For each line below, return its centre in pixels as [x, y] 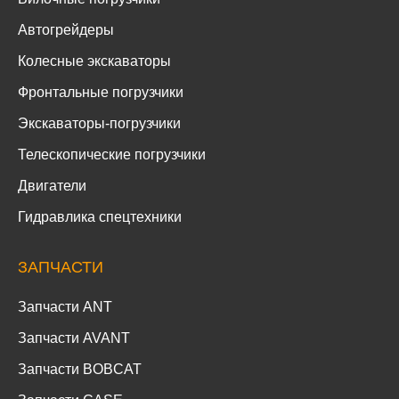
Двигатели [52, 186]
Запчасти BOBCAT [80, 370]
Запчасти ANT [65, 307]
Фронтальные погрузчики [101, 93]
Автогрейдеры [66, 30]
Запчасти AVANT [74, 338]
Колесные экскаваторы [94, 61]
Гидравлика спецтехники [100, 217]
